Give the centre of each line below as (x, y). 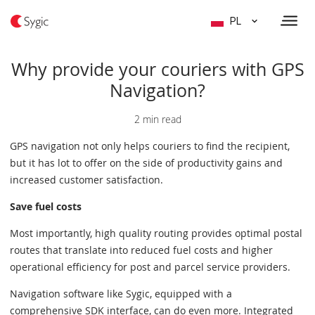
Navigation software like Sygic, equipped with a (121, 294)
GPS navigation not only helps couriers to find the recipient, (150, 146)
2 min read (157, 119)
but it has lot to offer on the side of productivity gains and (146, 163)
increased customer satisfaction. (86, 180)
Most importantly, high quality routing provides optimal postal (156, 233)
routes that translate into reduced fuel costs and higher (141, 250)
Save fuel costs (46, 206)
